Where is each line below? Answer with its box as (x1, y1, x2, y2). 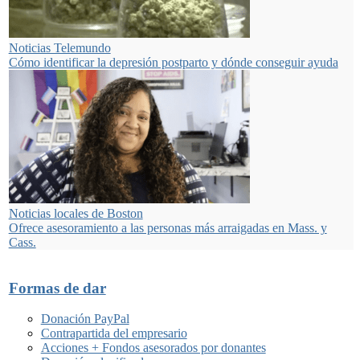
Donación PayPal (40, 312, 129, 326)
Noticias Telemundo (8, 40, 111, 55)
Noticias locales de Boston (8, 206, 143, 220)
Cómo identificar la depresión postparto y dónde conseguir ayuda (8, 55, 338, 69)
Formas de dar (8, 279, 106, 297)
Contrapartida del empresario (40, 326, 187, 341)
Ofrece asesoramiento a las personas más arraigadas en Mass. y (8, 220, 327, 235)
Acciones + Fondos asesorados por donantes (40, 341, 266, 355)
